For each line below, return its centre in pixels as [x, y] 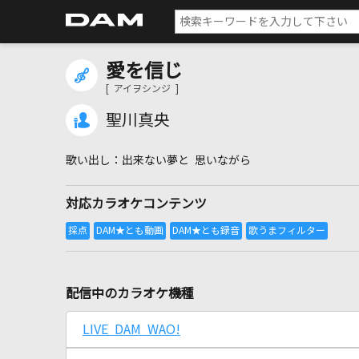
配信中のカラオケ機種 [130, 293]
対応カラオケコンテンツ [136, 204]
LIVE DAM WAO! [131, 329]
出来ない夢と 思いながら [186, 160]
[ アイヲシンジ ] [142, 89]
